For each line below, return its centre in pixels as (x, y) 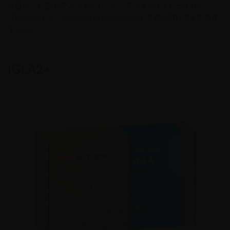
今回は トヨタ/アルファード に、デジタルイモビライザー (106, 6)
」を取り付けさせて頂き (179, 18)
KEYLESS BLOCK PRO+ (101, 18)
